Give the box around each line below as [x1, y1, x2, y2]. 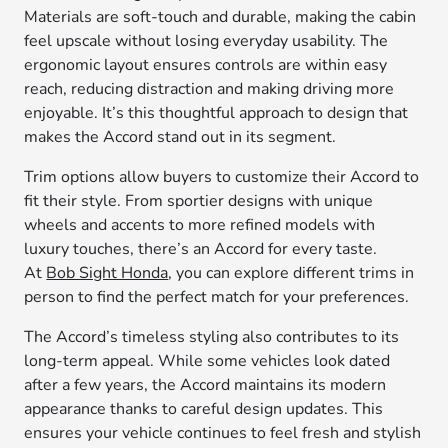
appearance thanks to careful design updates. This [24, 398, 384, 420]
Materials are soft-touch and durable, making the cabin [24, 6, 417, 28]
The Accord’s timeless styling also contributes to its [24, 326, 400, 348]
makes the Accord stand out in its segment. [24, 126, 337, 148]
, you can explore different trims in [168, 262, 415, 284]
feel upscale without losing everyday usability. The [24, 30, 389, 52]
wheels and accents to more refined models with [24, 214, 376, 236]
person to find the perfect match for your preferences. [24, 286, 410, 308]
